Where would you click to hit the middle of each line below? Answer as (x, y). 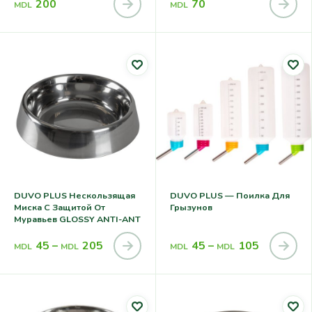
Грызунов (191, 207)
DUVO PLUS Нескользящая (75, 195)
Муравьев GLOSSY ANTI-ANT (77, 219)
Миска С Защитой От (60, 207)
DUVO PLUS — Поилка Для (230, 195)
